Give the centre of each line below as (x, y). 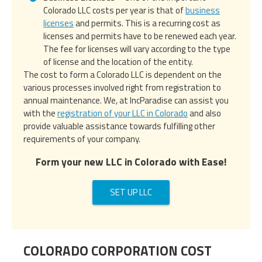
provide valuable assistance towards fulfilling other (119, 126)
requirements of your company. (82, 139)
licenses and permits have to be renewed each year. (140, 36)
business (203, 10)
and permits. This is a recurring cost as (147, 23)
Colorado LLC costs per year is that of (114, 10)
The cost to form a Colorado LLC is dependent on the (123, 74)
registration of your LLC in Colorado (123, 113)
